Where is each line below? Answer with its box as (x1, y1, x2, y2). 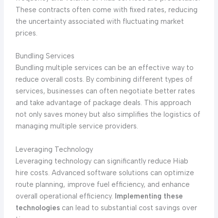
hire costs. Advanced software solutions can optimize (15, 168, 194, 177)
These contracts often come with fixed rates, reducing (15, 5, 198, 14)
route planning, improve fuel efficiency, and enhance (15, 180, 190, 189)
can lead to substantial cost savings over (59, 203, 197, 212)
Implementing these (114, 191, 183, 200)
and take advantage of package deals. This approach (15, 98, 191, 108)
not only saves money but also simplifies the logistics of (15, 110, 200, 119)
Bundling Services (15, 52, 74, 61)
